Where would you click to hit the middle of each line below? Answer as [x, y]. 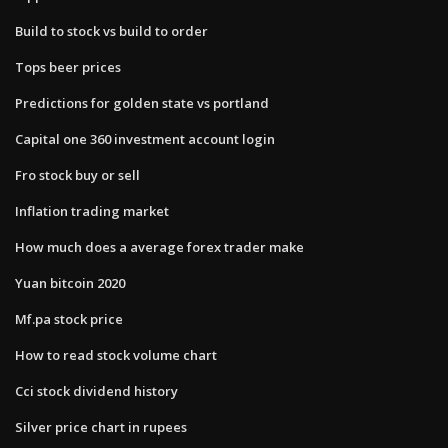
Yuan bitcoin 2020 [70, 282]
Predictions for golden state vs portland [142, 102]
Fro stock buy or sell [77, 174]
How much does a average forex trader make [159, 246]
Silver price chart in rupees [101, 426]
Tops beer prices [68, 66]
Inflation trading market [92, 210]
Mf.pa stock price [69, 318]
